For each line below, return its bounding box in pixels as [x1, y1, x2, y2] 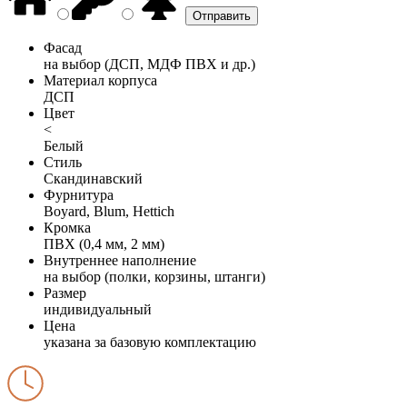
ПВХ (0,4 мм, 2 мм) [44, 235, 164, 252]
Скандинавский [44, 170, 143, 186]
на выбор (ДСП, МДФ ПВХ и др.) [44, 55, 255, 72]
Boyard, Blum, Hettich [44, 203, 174, 219]
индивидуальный [44, 301, 152, 317]
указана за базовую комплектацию [44, 333, 256, 350]
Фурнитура [44, 186, 114, 203]
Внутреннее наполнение [44, 252, 196, 268]
